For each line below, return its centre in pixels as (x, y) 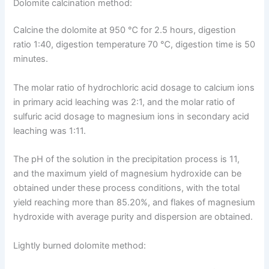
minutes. (31, 59)
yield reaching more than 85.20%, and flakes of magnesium (134, 203)
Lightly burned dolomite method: (80, 245)
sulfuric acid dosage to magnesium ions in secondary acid (131, 116)
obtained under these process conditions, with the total (127, 188)
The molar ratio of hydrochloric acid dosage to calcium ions (134, 87)
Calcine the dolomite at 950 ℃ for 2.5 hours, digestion (125, 30)
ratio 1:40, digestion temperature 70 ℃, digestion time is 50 (134, 45)
